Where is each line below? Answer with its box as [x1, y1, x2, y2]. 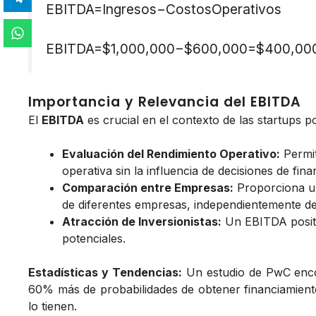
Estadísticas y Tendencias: [28, 265, 182, 280]
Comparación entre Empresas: [62, 181, 233, 195]
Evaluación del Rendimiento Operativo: [62, 147, 280, 162]
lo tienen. [28, 299, 77, 314]
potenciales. [62, 231, 126, 246]
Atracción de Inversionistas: [62, 214, 221, 229]
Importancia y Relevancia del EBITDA [28, 92, 301, 112]
